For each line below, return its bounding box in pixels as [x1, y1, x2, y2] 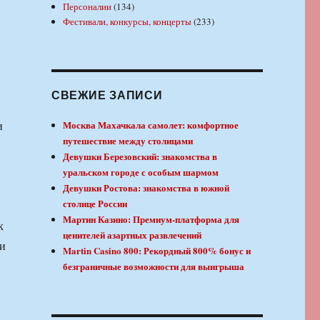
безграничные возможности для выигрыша [63, 259, 245, 273]
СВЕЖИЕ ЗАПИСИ [51, 86, 163, 103]
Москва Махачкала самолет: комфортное [63, 117, 239, 131]
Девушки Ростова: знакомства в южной [63, 180, 230, 194]
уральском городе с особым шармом [63, 164, 219, 179]
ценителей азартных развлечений [63, 227, 202, 241]
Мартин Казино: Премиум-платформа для [63, 211, 240, 226]
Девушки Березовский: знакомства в [63, 149, 218, 163]
